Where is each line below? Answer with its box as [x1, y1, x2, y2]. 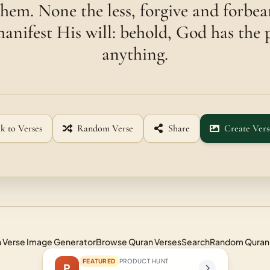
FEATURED [82, 257, 116, 265]
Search [181, 236, 210, 247]
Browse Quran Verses [96, 236, 181, 247]
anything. [102, 43, 168, 65]
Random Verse [77, 122, 133, 134]
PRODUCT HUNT [119, 257, 169, 265]
